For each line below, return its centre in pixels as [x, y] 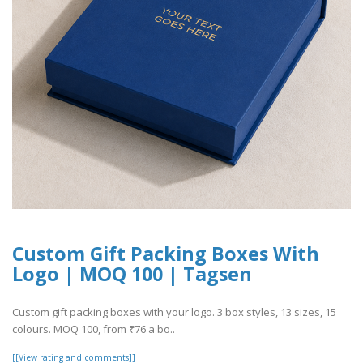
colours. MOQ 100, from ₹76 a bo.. [94, 329]
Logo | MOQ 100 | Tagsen [132, 274]
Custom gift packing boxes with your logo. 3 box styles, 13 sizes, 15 [174, 312]
